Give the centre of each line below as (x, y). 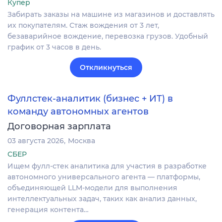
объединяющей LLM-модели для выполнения (92, 188)
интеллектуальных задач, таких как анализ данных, (102, 199)
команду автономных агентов (78, 112)
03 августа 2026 (36, 141)
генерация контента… (48, 210)
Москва (82, 141)
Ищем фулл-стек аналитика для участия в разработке (107, 166)
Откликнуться (106, 67)
